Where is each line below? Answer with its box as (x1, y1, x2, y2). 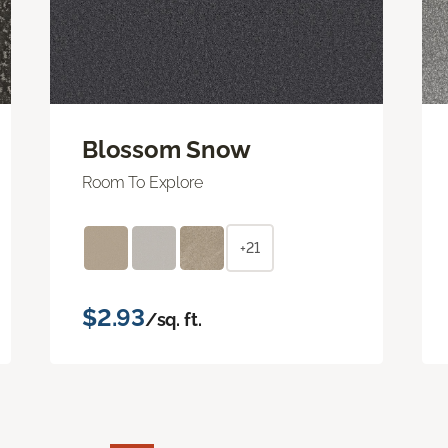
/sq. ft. (144, 308, 202, 330)
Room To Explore (82, 172, 203, 192)
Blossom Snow (82, 134, 252, 164)
